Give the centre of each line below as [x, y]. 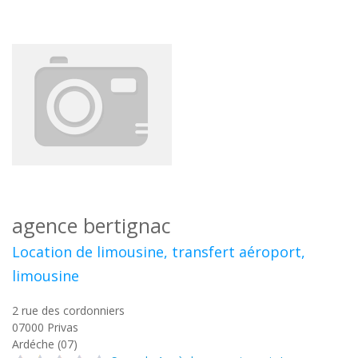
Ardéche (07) [45, 344]
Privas [63, 327]
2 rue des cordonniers [68, 310]
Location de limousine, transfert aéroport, [159, 252]
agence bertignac [91, 225]
